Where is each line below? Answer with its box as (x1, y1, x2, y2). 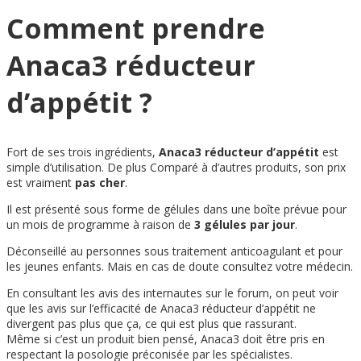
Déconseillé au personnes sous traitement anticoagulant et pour (6, 243, 342, 259)
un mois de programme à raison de (6, 216, 194, 232)
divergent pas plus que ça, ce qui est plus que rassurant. (6, 315, 297, 331)
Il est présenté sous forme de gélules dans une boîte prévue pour (6, 201, 346, 217)
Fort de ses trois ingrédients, (6, 143, 156, 160)
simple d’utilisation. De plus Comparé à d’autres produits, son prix (6, 159, 346, 175)
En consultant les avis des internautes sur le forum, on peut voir (6, 284, 338, 301)
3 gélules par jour (194, 216, 295, 232)
